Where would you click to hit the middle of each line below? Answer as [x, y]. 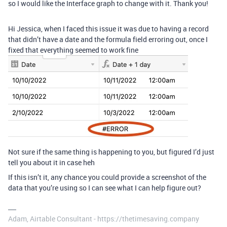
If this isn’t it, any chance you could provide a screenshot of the [107, 177]
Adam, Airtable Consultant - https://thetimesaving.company [104, 219]
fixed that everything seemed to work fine [73, 50]
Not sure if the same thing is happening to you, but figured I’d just [111, 152]
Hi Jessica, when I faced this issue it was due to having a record [108, 29]
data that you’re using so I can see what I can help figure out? [105, 188]
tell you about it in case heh [51, 163]
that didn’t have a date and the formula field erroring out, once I [108, 40]
